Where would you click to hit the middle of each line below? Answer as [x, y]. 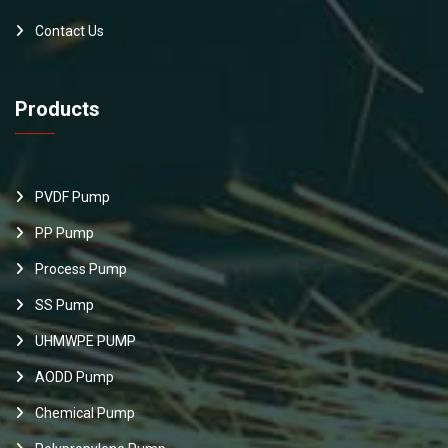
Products [57, 109]
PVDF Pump [72, 197]
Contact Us [69, 31]
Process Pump [81, 269]
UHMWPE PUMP [85, 341]
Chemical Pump [85, 413]
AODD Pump [74, 377]
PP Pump [64, 233]
